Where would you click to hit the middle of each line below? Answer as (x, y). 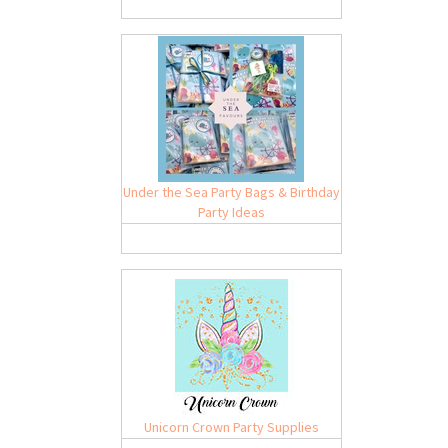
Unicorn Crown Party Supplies (231, 427)
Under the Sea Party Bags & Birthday (231, 192)
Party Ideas (231, 212)
